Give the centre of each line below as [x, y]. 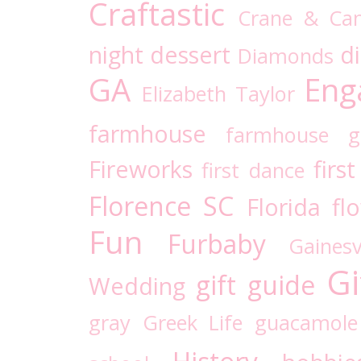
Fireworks [141, 169]
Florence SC [162, 206]
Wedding [137, 286]
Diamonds [285, 56]
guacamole [306, 323]
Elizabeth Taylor [219, 94]
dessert [191, 55]
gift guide [256, 285]
